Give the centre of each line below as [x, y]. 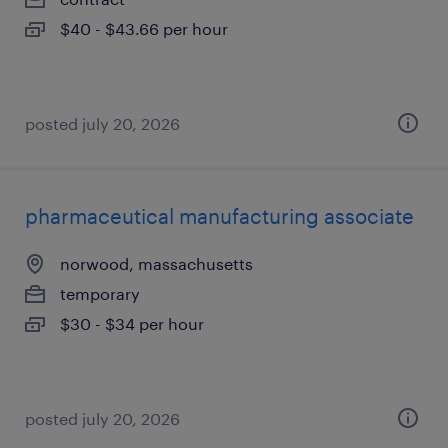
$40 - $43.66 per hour [144, 28]
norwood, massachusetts [156, 263]
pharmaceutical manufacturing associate [219, 216]
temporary [100, 293]
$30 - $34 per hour [132, 323]
